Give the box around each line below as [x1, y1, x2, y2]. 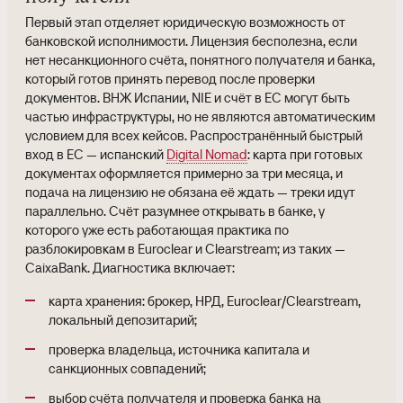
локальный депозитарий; [49, 311, 197, 328]
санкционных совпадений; [49, 360, 206, 377]
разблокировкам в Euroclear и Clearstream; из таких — [25, 240, 345, 257]
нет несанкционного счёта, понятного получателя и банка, [25, 51, 375, 68]
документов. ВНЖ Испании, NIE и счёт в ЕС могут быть [25, 89, 350, 106]
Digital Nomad [166, 146, 247, 163]
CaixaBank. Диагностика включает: [25, 259, 235, 276]
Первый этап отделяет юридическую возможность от [25, 13, 345, 31]
